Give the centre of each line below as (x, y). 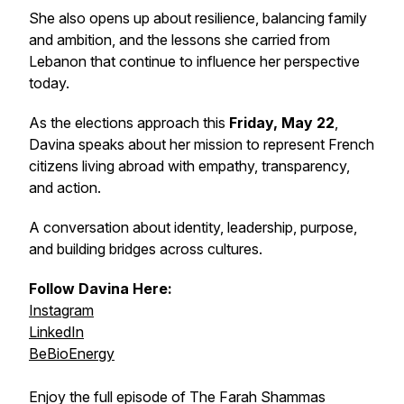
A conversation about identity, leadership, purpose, (193, 227)
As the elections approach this (129, 123)
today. (49, 83)
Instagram (61, 310)
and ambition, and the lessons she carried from (179, 40)
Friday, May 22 (282, 123)
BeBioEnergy (72, 353)
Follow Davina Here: (101, 289)
